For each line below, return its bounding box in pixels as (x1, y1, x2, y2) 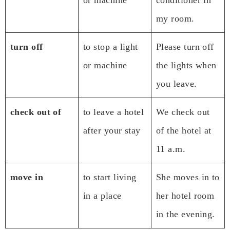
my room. (156, 13, 195, 24)
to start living (83, 171, 137, 182)
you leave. (156, 78, 197, 89)
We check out (156, 106, 210, 117)
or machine (83, 60, 127, 70)
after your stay (83, 125, 141, 136)
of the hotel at (156, 125, 212, 136)
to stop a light (83, 41, 138, 52)
